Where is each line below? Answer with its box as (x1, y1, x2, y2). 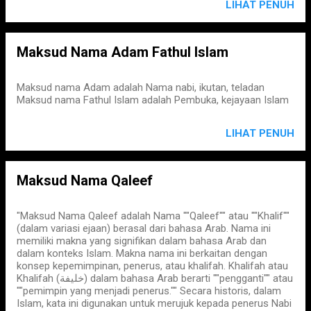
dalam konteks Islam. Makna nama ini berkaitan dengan (17, 247, 267, 260)
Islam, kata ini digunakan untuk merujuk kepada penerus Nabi (17, 297, 292, 310)
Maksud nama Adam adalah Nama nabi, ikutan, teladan (17, 81, 264, 94)
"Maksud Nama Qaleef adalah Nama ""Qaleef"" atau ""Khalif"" (17, 210, 289, 222)
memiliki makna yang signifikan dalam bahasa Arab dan (17, 235, 267, 247)
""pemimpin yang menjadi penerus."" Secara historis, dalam (17, 285, 281, 297)
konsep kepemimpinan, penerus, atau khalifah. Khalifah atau (17, 260, 288, 272)
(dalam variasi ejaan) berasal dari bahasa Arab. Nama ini (17, 222, 271, 235)
